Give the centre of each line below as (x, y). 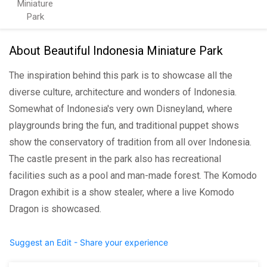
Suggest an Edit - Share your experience (89, 242)
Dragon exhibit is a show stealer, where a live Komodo (122, 192)
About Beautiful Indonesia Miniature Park (116, 51)
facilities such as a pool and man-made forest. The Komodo (133, 176)
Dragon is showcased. (55, 209)
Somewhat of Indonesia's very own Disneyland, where (121, 109)
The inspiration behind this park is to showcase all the (121, 75)
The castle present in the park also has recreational (115, 159)
